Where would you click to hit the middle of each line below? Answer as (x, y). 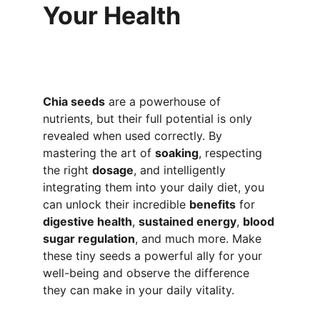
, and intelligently (181, 170)
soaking (177, 153)
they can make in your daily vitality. (139, 290)
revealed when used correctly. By (134, 136)
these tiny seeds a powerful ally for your (154, 256)
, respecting (232, 153)
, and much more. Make (200, 239)
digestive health (87, 221)
